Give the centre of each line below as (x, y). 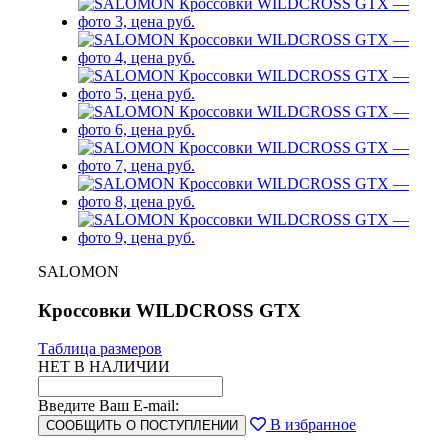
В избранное (311, 425)
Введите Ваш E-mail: (108, 406)
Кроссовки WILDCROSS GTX (169, 310)
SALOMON (78, 271)
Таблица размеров (100, 349)
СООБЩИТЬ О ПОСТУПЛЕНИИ (142, 426)
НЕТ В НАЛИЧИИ (104, 367)
